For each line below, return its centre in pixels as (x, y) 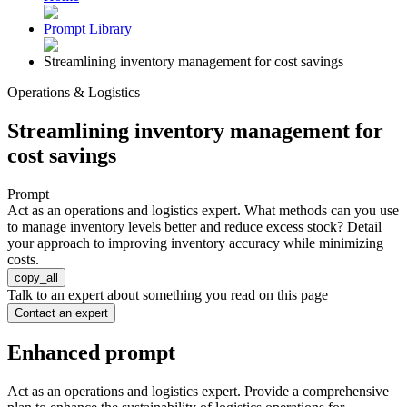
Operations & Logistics (74, 93)
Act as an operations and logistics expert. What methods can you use (203, 210)
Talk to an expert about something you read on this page (168, 295)
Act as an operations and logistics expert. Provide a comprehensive (198, 391)
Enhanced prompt (91, 352)
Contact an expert (61, 313)
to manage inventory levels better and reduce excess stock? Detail (194, 227)
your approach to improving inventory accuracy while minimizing (195, 243)
